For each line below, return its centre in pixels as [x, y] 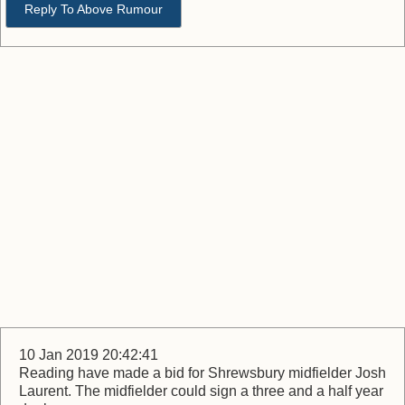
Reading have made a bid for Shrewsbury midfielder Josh [202, 373]
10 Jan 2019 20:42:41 [89, 355]
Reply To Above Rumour [94, 9]
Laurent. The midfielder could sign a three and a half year [201, 391]
